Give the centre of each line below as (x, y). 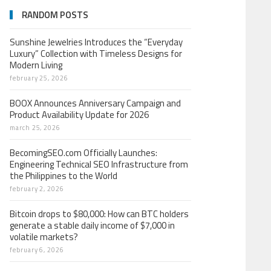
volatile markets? (44, 237)
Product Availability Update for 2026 (79, 115)
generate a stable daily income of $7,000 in (92, 225)
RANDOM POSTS (55, 15)
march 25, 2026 (35, 128)
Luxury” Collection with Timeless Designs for (96, 54)
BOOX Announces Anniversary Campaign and (95, 103)
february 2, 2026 (37, 189)
